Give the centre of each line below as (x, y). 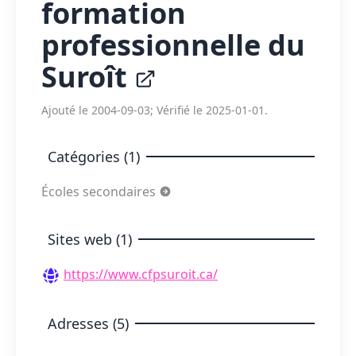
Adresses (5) (88, 323)
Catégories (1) (94, 157)
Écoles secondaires (100, 192)
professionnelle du (173, 45)
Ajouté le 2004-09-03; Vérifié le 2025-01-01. (155, 110)
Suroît (88, 77)
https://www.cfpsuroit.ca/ (141, 274)
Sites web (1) (90, 239)
